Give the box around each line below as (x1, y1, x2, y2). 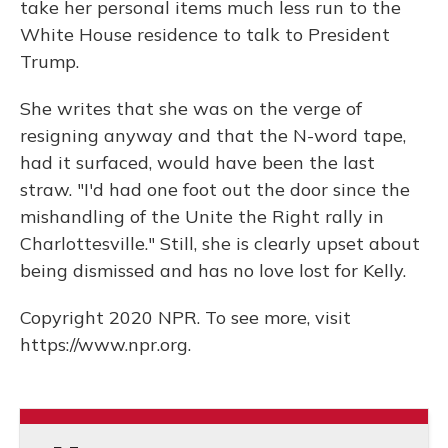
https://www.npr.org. (20, 333, 191, 356)
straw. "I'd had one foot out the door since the (20, 178, 410, 201)
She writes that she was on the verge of (20, 97, 362, 120)
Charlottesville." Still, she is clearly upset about (20, 232, 420, 255)
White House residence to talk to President (20, 23, 390, 46)
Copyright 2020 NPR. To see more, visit (20, 306, 351, 329)
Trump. (20, 50, 79, 73)
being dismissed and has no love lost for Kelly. (20, 259, 406, 282)
